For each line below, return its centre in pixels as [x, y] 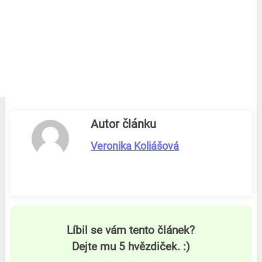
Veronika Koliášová [135, 146]
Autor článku [123, 124]
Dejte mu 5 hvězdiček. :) [131, 247]
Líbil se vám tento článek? [131, 230]
